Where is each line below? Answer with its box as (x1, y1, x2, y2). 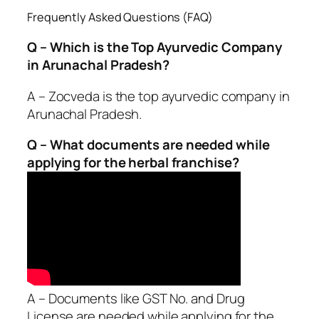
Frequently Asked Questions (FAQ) (27, 9, 213, 25)
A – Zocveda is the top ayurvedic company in (27, 86, 290, 105)
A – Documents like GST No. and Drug (27, 289, 245, 308)
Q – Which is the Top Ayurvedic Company (27, 38, 283, 57)
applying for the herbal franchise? (27, 153, 239, 172)
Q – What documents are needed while (27, 135, 270, 155)
